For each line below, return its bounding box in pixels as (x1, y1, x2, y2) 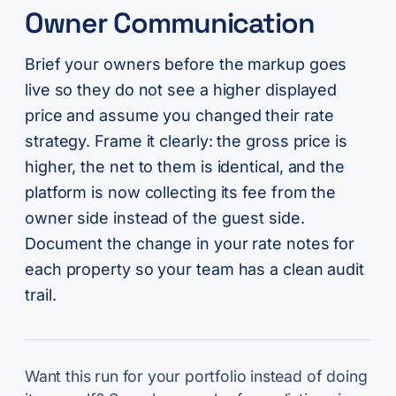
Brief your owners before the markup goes (25, 55, 347, 74)
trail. (25, 286, 57, 305)
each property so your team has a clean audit (25, 260, 365, 279)
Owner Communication (25, 5, 315, 42)
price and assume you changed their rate (25, 106, 334, 126)
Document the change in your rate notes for (25, 234, 355, 254)
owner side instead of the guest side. (25, 209, 305, 228)
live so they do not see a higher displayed (25, 80, 338, 100)
